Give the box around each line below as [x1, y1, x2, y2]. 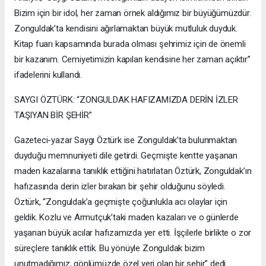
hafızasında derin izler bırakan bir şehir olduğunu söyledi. [14, 180, 226, 192]
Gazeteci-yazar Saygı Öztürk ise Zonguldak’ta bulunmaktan [14, 134, 237, 145]
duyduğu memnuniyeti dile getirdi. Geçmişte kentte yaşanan [14, 150, 238, 161]
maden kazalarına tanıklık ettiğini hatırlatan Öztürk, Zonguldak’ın [14, 165, 252, 176]
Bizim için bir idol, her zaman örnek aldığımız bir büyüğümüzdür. [14, 7, 251, 18]
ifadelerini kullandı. [14, 69, 82, 80]
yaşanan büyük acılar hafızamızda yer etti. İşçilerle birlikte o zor [14, 227, 252, 238]
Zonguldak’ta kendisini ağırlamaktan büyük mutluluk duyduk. [14, 23, 237, 34]
